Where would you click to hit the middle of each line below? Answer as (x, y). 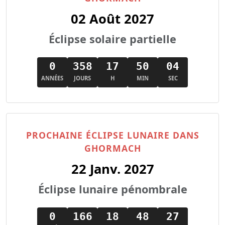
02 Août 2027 (113, 19)
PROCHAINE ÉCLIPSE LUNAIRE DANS (113, 135)
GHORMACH (113, 148)
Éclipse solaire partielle (113, 39)
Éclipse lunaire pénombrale (113, 189)
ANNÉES (52, 78)
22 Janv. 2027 (113, 169)
